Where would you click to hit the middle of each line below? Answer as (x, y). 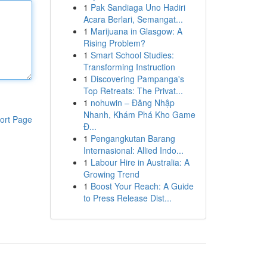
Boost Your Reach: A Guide (142, 186)
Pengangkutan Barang (133, 138)
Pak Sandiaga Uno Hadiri (138, 7)
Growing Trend (111, 174)
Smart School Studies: (132, 55)
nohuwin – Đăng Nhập (132, 103)
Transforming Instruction (129, 67)
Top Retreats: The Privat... (133, 91)
